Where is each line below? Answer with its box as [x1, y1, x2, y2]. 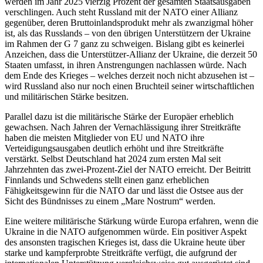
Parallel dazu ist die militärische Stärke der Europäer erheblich [5, 111, 234, 122]
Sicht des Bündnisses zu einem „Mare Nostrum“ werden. [5, 195, 215, 206]
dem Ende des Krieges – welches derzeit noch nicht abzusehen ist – [5, 70, 254, 80]
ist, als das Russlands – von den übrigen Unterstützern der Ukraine [5, 28, 251, 38]
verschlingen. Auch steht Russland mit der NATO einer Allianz [5, 6, 238, 17]
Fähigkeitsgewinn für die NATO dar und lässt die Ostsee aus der [5, 185, 243, 195]
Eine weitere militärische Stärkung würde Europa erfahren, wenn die [5, 215, 258, 226]
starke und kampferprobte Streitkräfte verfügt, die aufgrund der [5, 247, 237, 258]
